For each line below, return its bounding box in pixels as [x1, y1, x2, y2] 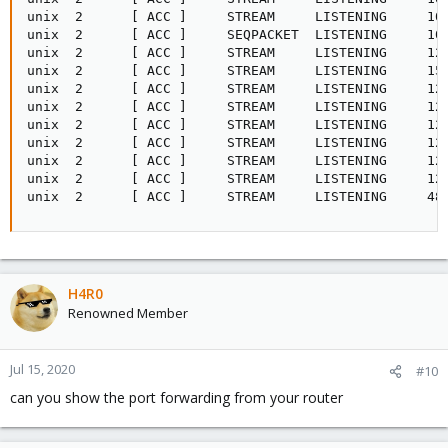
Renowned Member [68, 304, 188, 322]
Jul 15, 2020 [10, 360, 75, 378]
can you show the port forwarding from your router [10, 388, 343, 407]
